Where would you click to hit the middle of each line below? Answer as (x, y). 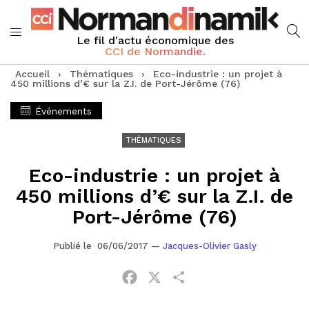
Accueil (32, 74)
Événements (62, 111)
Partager (212, 277)
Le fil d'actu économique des (155, 40)
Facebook (165, 277)
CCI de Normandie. (155, 51)
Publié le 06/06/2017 (102, 246)
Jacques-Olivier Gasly (209, 246)
